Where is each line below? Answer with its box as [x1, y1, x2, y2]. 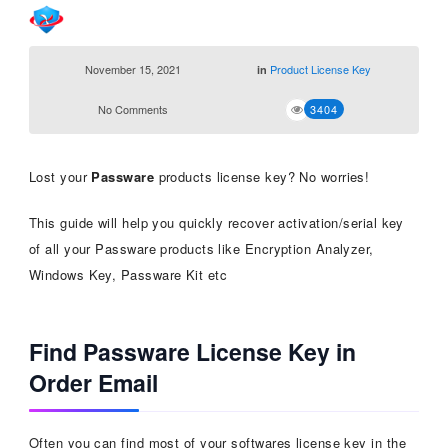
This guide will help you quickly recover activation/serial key [28, 212, 404, 232]
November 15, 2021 [85, 60, 182, 77]
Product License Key [270, 60, 372, 77]
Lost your [28, 166, 92, 186]
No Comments [98, 100, 169, 117]
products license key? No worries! [154, 166, 370, 186]
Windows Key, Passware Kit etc [28, 264, 228, 284]
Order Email [28, 365, 158, 399]
